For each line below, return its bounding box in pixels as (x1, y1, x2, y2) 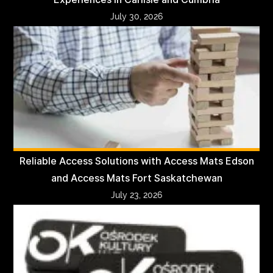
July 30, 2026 (110, 11, 163, 21)
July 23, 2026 (111, 190, 162, 200)
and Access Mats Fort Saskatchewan (51, 172, 222, 184)
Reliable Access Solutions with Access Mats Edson (19, 155, 254, 167)
